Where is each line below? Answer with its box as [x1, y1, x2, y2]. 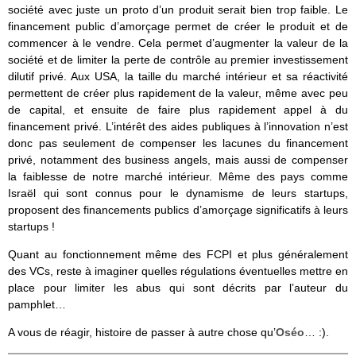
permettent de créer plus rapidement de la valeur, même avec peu [8, 87, 348, 100]
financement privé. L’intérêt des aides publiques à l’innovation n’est [8, 120, 348, 133]
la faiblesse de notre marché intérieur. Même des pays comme [8, 170, 348, 184]
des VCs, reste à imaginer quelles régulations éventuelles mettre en [8, 265, 348, 278]
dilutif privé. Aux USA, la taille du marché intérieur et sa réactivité [8, 70, 348, 83]
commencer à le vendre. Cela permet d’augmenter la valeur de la [8, 37, 348, 50]
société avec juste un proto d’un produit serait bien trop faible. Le [8, 3, 348, 17]
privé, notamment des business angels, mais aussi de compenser [8, 153, 348, 167]
